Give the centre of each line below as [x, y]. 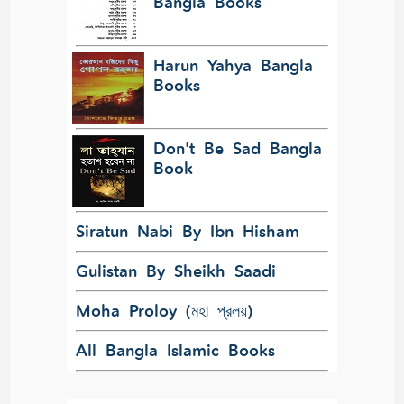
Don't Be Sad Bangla [238, 148]
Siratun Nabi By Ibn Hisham [188, 231]
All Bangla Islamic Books [175, 350]
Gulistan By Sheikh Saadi [176, 271]
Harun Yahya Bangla [233, 65]
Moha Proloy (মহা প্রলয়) [164, 311]
